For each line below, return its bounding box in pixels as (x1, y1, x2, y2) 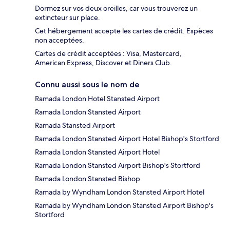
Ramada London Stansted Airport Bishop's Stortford (35, 161, 200, 170)
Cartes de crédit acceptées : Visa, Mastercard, (35, 49, 182, 59)
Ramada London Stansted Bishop (35, 174, 140, 184)
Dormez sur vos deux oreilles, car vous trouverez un (35, 4, 198, 13)
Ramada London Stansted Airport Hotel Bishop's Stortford (35, 134, 219, 144)
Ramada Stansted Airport (35, 121, 115, 130)
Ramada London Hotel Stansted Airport (35, 94, 160, 104)
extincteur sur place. (35, 13, 100, 23)
